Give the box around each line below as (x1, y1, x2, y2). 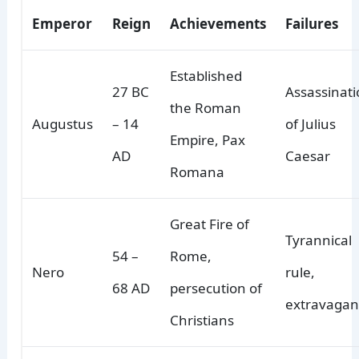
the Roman (170, 99, 242, 118)
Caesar (285, 147, 331, 166)
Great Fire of (170, 215, 250, 234)
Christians (170, 311, 235, 330)
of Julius (285, 115, 337, 134)
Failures (285, 14, 339, 34)
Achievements (170, 14, 267, 34)
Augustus (32, 115, 94, 134)
